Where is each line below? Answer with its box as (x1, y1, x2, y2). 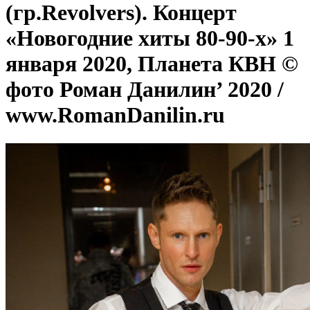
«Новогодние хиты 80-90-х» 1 (6, 26, 294, 51)
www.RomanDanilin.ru (6, 102, 225, 128)
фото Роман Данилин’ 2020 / (6, 77, 284, 102)
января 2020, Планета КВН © (6, 51, 298, 77)
